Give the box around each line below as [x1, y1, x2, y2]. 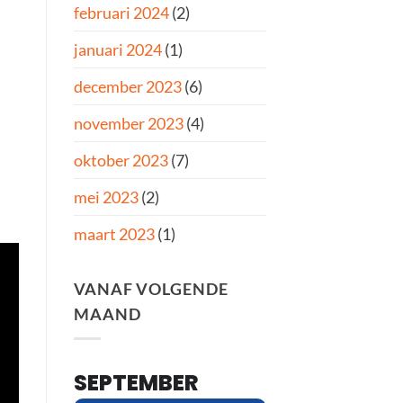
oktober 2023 [74, 150, 168, 171]
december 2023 [74, 76, 182, 97]
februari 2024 [74, 3, 169, 23]
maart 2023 [74, 224, 155, 245]
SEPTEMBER [74, 367, 199, 398]
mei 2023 [74, 187, 139, 208]
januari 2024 [74, 40, 162, 60]
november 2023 [74, 113, 184, 134]
